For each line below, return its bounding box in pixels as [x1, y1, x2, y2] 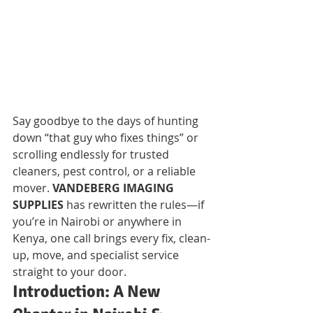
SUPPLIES [13, 196, 64, 212]
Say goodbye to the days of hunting [13, 112, 201, 129]
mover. [13, 180, 52, 196]
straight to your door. [13, 263, 126, 279]
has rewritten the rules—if [64, 196, 207, 212]
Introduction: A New [13, 280, 163, 302]
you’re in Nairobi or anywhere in [13, 213, 184, 229]
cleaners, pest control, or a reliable [13, 163, 198, 179]
